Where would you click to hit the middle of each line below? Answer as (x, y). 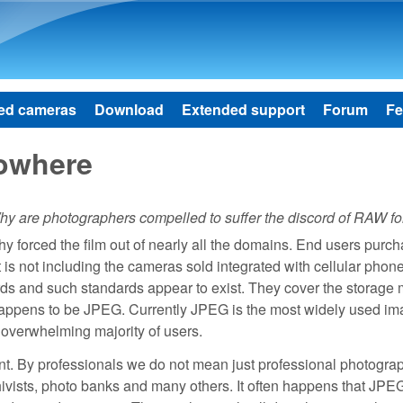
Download (129, 109)
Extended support (243, 109)
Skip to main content (180, 14)
